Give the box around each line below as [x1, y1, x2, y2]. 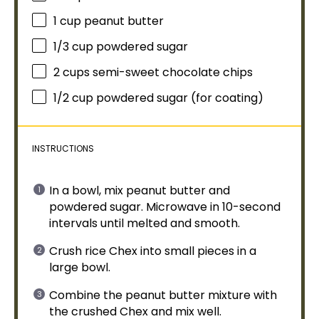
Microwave [146, 199, 207, 215]
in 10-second [207, 199, 281, 215]
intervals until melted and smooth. [49, 215, 240, 231]
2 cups [53, 64, 90, 81]
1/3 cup [53, 38, 93, 56]
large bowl [49, 259, 108, 276]
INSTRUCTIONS [32, 142, 94, 155]
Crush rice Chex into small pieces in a [49, 243, 256, 259]
